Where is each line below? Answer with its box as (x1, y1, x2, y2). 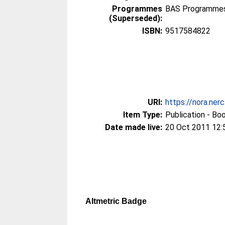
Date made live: (105, 123, 163, 132)
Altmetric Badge (85, 197, 147, 205)
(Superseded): (109, 14, 163, 23)
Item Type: (123, 110, 163, 120)
